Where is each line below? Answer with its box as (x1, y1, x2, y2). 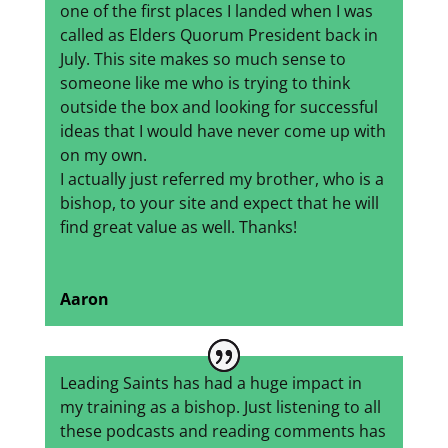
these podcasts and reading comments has (59, 420, 386, 443)
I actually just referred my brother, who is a (59, 168, 384, 191)
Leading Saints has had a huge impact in (59, 372, 362, 395)
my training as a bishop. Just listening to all (59, 396, 381, 419)
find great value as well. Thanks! (59, 216, 297, 239)
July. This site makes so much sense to (59, 48, 346, 71)
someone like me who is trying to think (59, 72, 350, 95)
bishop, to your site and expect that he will (59, 192, 379, 215)
